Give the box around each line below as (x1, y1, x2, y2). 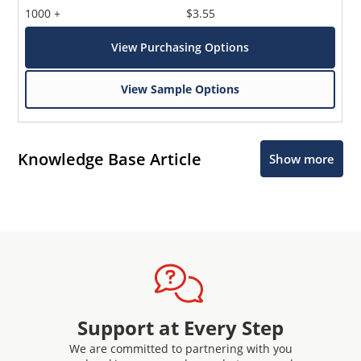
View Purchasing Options (111, 39, 250, 56)
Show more (268, 151, 334, 168)
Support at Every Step (77, 314, 284, 342)
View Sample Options (121, 81, 240, 98)
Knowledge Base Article (18, 147, 202, 170)
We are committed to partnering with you (68, 341, 293, 357)
